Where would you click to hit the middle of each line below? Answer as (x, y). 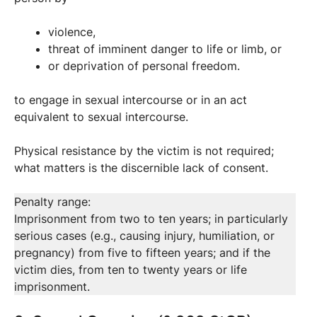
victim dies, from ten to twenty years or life (131, 269)
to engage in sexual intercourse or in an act (131, 99)
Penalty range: (52, 201)
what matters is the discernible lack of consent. (141, 167)
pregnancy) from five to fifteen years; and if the (142, 252)
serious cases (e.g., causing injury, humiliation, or (144, 235)
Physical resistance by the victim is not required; (144, 150)
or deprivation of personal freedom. (144, 65)
